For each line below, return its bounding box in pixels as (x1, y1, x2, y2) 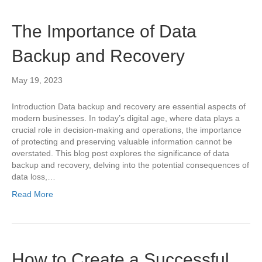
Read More (12, 189, 53, 199)
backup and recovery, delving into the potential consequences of (12, 160, 249, 170)
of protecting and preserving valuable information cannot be (12, 137, 232, 146)
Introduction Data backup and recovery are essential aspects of (12, 102, 246, 111)
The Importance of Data (12, 22, 196, 41)
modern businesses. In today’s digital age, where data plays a (12, 113, 240, 123)
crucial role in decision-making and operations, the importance (12, 125, 242, 135)
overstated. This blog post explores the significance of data (12, 149, 229, 158)
